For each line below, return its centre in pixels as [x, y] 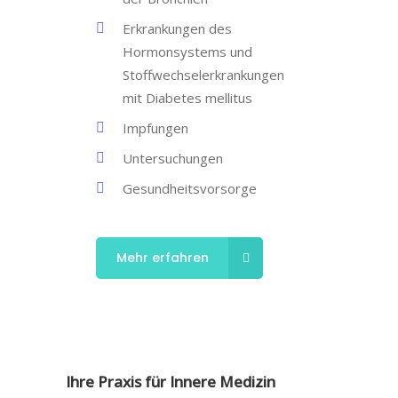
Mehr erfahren [163, 258]
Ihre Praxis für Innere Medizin [171, 382]
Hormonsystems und [187, 52]
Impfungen [155, 128]
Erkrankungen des [177, 28]
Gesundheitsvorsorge [190, 188]
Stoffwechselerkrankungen [203, 75]
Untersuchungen [173, 158]
